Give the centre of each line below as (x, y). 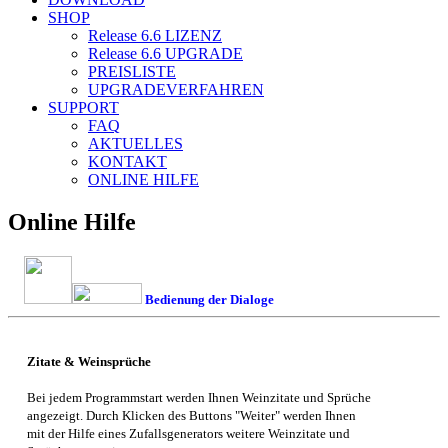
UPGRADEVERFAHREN (176, 89)
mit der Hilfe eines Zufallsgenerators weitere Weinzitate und (188, 433)
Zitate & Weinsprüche (88, 361)
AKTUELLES (135, 143)
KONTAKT (127, 161)
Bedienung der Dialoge (209, 299)
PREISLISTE (132, 71)
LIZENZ (191, 35)
